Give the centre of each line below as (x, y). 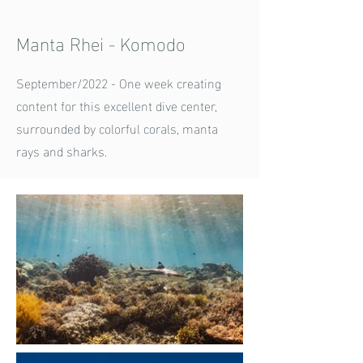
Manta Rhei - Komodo (101, 42)
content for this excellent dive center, (117, 105)
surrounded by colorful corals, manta (117, 128)
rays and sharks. (62, 150)
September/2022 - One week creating (119, 82)
